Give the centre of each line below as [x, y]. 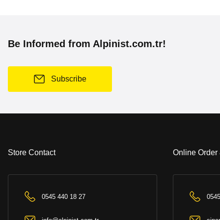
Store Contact [32, 152]
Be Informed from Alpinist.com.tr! [87, 44]
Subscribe [69, 79]
